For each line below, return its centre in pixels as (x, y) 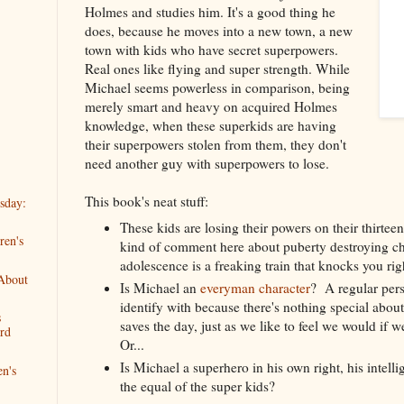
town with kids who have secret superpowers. (211, 50)
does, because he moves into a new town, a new (219, 31)
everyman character (255, 287)
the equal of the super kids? (197, 386)
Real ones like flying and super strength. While (217, 69)
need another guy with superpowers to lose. (207, 164)
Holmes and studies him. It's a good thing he (210, 12)
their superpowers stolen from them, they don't (216, 145)
